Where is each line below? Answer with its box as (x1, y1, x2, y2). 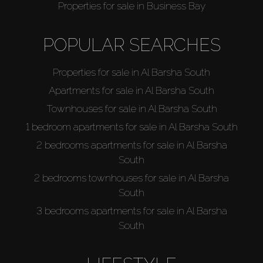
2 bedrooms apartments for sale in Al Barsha (36, 139, 227, 151)
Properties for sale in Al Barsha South (53, 66, 210, 78)
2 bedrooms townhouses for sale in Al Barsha (34, 171, 229, 184)
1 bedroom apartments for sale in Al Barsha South (25, 120, 238, 133)
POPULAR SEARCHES (42, 34, 221, 55)
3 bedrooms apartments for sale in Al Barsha (36, 204, 227, 217)
